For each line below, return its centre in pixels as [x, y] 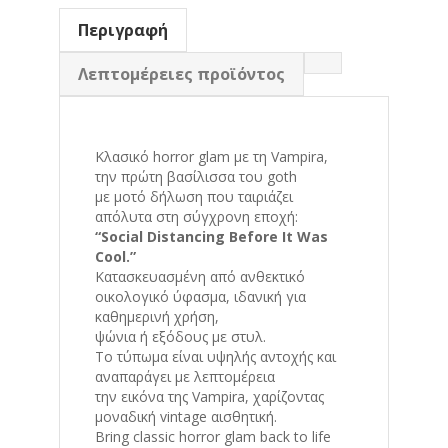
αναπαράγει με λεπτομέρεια [185, 377]
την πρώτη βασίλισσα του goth [196, 177]
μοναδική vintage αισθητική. [186, 417]
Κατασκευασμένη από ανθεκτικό [200, 277]
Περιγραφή [123, 30]
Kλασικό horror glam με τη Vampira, [211, 157]
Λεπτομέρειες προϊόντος [181, 74]
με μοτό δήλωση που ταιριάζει [194, 197]
